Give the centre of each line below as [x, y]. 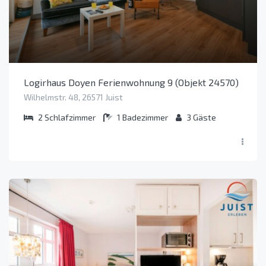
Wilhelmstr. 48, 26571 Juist [73, 97]
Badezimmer [145, 117]
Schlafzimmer [70, 117]
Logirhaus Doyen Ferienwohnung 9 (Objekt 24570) [131, 82]
